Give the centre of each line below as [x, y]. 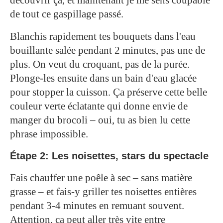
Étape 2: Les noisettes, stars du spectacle [109, 156]
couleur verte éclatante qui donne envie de [99, 106]
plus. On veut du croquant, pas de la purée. [100, 64]
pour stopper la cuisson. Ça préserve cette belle [109, 92]
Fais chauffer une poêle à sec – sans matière [101, 177]
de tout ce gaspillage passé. [67, 14]
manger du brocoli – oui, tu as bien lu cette [100, 120]
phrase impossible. [49, 134]
